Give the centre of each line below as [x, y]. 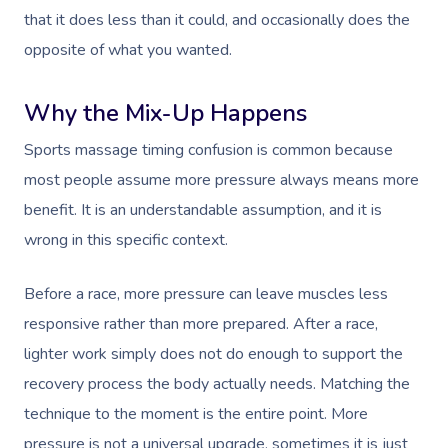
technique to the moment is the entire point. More [196, 413]
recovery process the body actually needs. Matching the [217, 383]
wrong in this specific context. [126, 239]
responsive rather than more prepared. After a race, [201, 323]
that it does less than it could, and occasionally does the [217, 19]
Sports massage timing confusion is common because [208, 149]
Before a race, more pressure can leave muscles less [206, 293]
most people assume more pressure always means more [221, 179]
